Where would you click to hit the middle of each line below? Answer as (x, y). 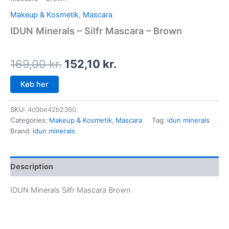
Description (32, 166)
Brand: (21, 131)
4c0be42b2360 (52, 109)
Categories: (30, 120)
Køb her (35, 84)
